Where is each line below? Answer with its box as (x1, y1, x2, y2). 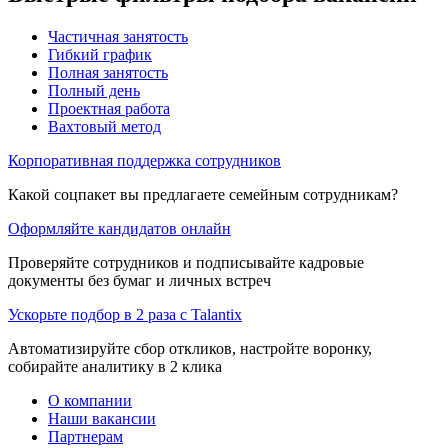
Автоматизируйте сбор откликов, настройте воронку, (8, 339, 372, 357)
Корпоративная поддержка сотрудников (8, 151, 281, 169)
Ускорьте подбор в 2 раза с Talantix (8, 305, 242, 323)
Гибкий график (48, 45, 152, 63)
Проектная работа (48, 99, 170, 117)
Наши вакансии (48, 409, 156, 427)
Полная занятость (48, 63, 168, 81)
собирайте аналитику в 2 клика (8, 357, 222, 375)
